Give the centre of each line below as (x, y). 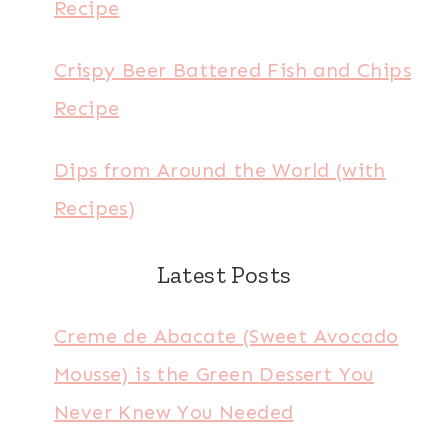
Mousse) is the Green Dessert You (214, 374)
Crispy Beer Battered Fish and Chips (232, 70)
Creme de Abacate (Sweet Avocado (226, 336)
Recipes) (95, 208)
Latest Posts (224, 274)
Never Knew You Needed (174, 412)
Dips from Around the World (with (220, 170)
